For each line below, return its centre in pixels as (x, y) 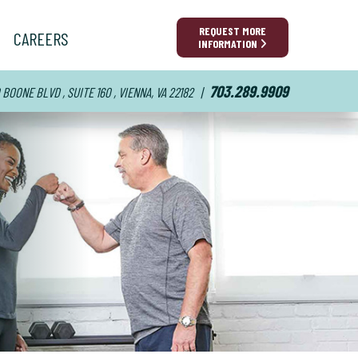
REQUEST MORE (233, 31)
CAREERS (41, 38)
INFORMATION (229, 44)
